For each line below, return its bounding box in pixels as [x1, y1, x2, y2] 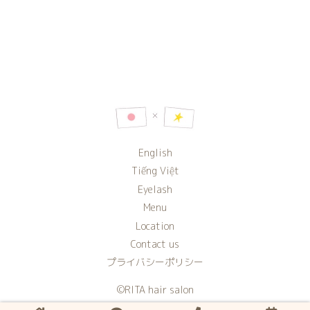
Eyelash [138, 182, 172, 196]
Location [136, 219, 174, 232]
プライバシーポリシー [107, 255, 203, 269]
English [138, 146, 172, 160]
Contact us [131, 237, 179, 250]
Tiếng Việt [131, 164, 179, 178]
